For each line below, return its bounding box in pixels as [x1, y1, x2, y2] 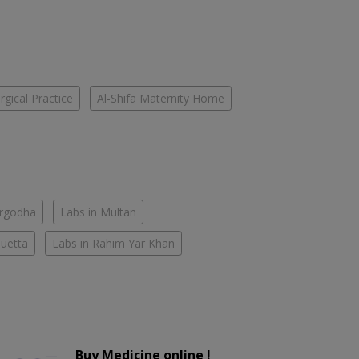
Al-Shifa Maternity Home [97, 91, 224, 107]
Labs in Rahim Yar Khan [52, 236, 175, 252]
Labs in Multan [60, 204, 136, 220]
